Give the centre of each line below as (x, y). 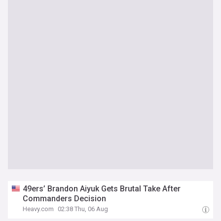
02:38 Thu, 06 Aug (83, 209)
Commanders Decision (65, 199)
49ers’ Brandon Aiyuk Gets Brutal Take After (102, 189)
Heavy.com (38, 209)
